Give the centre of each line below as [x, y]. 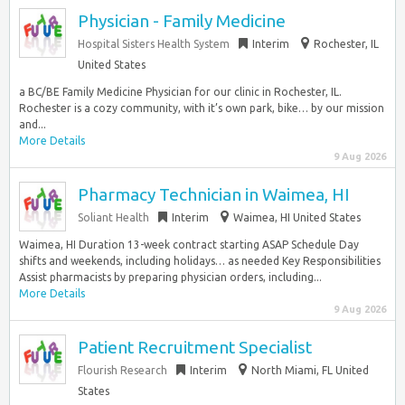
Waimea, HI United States [297, 217]
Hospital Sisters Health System [154, 44]
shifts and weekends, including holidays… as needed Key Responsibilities [200, 261]
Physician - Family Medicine [182, 21]
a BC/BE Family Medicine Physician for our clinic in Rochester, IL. [180, 92]
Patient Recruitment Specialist [195, 347]
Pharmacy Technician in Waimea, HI [213, 194]
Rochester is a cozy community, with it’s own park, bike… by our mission [202, 108]
